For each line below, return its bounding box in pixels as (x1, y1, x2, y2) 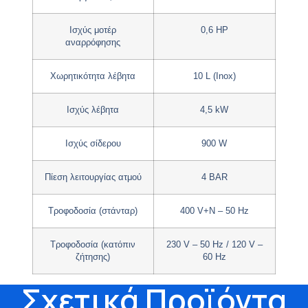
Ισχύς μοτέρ (69, 25, 117, 35)
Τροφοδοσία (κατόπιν (50, 239, 136, 250)
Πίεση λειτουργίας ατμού (44, 172, 142, 182)
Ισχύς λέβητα (67, 104, 120, 115)
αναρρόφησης (65, 37, 121, 47)
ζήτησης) (76, 252, 111, 262)
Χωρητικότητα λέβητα (50, 71, 136, 81)
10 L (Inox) (192, 71, 236, 81)
